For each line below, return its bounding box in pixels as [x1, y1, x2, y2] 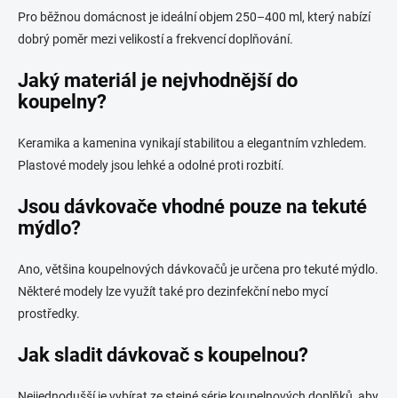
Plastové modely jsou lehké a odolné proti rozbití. [18, 157, 284, 172]
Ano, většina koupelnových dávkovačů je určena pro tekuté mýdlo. [18, 261, 378, 276]
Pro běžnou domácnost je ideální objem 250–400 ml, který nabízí [18, 9, 370, 24]
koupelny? [18, 90, 107, 113]
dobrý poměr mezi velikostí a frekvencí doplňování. [18, 31, 293, 46]
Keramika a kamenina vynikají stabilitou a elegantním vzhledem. [18, 135, 367, 150]
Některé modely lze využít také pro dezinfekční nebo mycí [18, 283, 328, 298]
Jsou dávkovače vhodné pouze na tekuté [18, 195, 367, 218]
